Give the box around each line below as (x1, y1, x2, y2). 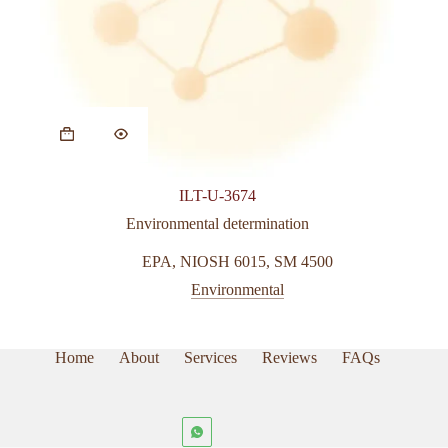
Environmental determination (125, 214, 309, 232)
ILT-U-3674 (178, 186, 256, 204)
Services (183, 348, 237, 366)
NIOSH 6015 (179, 252, 266, 270)
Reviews (261, 348, 317, 366)
